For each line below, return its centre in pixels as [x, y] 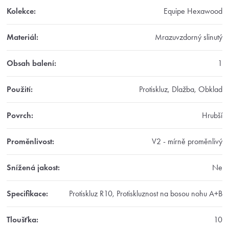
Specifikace [26, 194]
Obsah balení [30, 63]
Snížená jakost [32, 168]
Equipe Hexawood [193, 11]
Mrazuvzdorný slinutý [189, 37]
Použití [19, 89]
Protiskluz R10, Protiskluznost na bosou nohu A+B [146, 194]
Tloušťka [21, 220]
